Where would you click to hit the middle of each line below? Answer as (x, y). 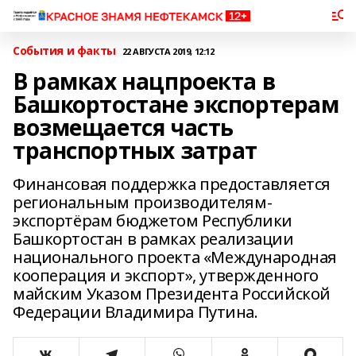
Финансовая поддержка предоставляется (172, 184)
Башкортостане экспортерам (176, 104)
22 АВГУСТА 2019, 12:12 (168, 51)
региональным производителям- (143, 202)
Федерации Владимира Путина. (135, 312)
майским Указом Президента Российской (172, 294)
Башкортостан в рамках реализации (153, 239)
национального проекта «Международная (175, 257)
